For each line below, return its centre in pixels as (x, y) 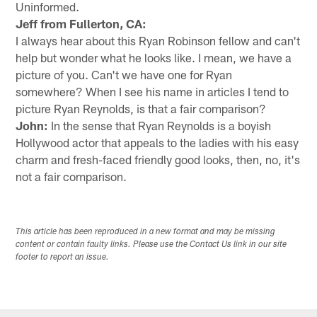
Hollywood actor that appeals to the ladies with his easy (157, 142)
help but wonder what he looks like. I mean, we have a (154, 57)
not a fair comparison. (71, 176)
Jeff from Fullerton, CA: (81, 23)
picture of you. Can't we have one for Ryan (124, 74)
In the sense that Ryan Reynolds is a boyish (160, 125)
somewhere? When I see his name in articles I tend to (152, 91)
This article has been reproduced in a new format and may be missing (146, 232)
